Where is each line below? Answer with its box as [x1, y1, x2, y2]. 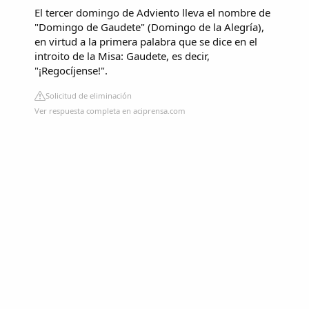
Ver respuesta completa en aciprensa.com [34, 106, 186, 117]
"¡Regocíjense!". [34, 63, 108, 78]
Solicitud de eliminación [46, 90, 132, 101]
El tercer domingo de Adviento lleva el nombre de [34, 6, 270, 20]
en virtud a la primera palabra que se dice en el [34, 34, 257, 49]
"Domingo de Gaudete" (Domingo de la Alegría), [34, 20, 264, 34]
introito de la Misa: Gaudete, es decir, [34, 49, 210, 63]
